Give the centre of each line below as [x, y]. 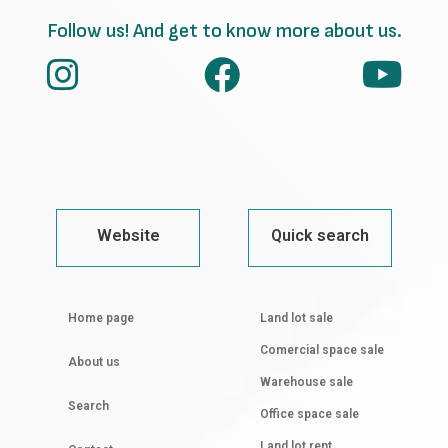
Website [128, 237]
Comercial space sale [322, 351]
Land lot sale [296, 319]
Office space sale [309, 415]
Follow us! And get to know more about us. [224, 31]
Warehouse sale [306, 383]
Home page [101, 319]
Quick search [320, 237]
